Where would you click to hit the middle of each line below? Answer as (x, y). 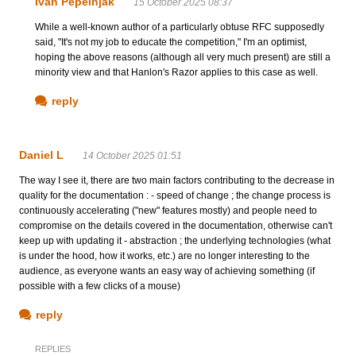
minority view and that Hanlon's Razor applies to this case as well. (176, 73)
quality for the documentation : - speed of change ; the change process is (175, 196)
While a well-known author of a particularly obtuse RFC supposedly (180, 27)
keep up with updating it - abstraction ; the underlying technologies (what (175, 241)
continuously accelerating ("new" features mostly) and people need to (168, 211)
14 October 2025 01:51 (132, 156)
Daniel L (41, 155)
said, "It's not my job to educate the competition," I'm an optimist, (171, 43)
